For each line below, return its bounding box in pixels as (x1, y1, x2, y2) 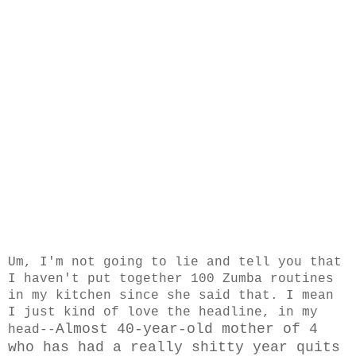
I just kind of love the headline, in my (8, 304, 318, 319)
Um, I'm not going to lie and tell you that (8, 254, 342, 269)
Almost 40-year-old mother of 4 (56, 320, 318, 337)
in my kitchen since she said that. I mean (8, 288, 334, 303)
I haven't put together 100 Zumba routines (8, 271, 334, 286)
